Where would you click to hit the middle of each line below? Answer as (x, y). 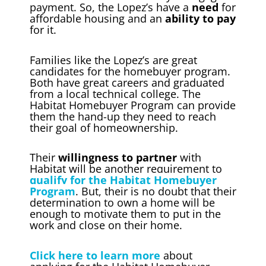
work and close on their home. (109, 225)
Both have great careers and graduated (127, 82)
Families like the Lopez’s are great (113, 60)
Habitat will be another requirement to (126, 169)
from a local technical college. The (115, 94)
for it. (43, 30)
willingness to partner (118, 158)
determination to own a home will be (122, 203)
